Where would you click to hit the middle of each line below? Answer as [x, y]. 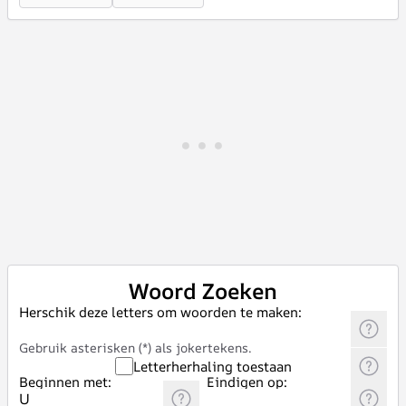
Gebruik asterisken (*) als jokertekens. [135, 348]
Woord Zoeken [203, 291]
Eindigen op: [247, 382]
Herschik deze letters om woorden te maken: [160, 312]
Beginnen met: [65, 382]
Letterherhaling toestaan [212, 366]
